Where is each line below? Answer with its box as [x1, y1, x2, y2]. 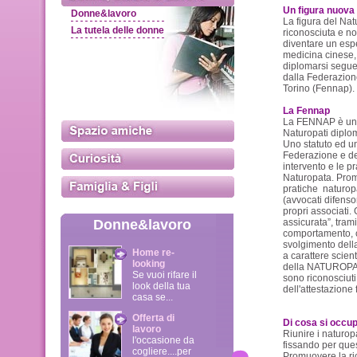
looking [131, 258, 165, 269]
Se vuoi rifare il [131, 269, 197, 280]
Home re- [131, 247, 175, 258]
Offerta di [131, 312, 175, 324]
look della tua [131, 280, 190, 292]
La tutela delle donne [70, 25, 164, 36]
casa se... [131, 292, 173, 303]
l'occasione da [131, 335, 194, 346]
